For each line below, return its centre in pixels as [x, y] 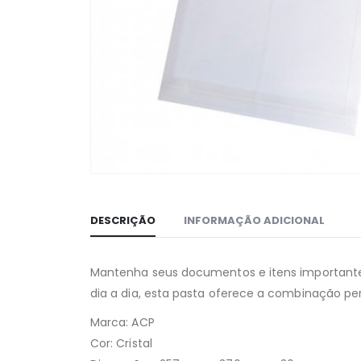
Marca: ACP [122, 323]
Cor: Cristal [121, 344]
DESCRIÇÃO [123, 221]
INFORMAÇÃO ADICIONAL [254, 221]
